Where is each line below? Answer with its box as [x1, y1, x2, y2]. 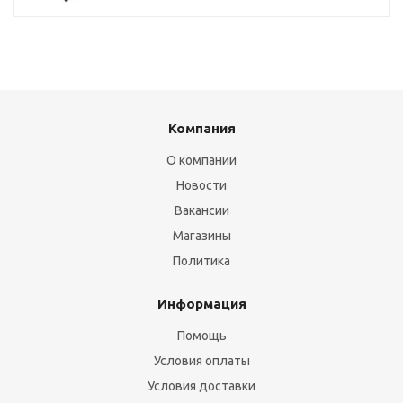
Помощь [176, 328, 227, 343]
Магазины [172, 228, 231, 243]
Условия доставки [148, 379, 255, 393]
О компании [166, 153, 237, 167]
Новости [176, 178, 227, 193]
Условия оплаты [153, 354, 250, 368]
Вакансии [174, 203, 229, 218]
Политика [173, 254, 230, 268]
